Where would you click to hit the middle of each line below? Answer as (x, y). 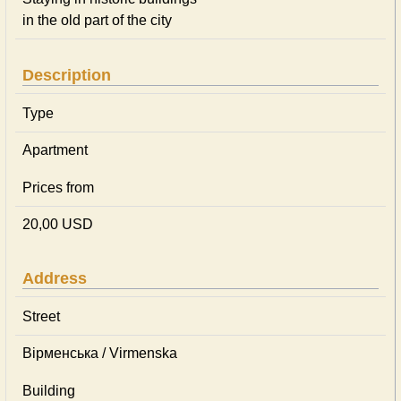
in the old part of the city (97, 20)
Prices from (58, 188)
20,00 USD (58, 224)
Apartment (55, 150)
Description (67, 75)
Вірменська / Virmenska (100, 353)
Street (41, 316)
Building (49, 391)
